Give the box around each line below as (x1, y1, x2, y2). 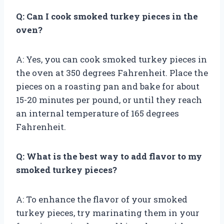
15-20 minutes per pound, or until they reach (16, 93, 202, 105)
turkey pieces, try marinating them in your (16, 206, 199, 218)
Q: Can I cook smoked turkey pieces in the (16, 10, 198, 22)
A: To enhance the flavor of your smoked (16, 193, 187, 205)
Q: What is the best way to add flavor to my (16, 150, 202, 162)
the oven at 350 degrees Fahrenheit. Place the (16, 66, 208, 78)
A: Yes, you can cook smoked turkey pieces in (16, 53, 207, 65)
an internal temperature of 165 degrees (16, 107, 179, 119)
